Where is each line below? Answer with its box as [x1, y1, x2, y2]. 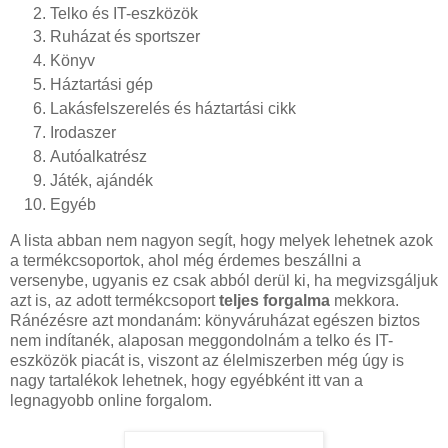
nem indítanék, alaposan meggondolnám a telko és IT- [10, 331, 393, 349]
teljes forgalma [219, 291, 330, 309]
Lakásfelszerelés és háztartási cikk [50, 100, 296, 118]
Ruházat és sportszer [50, 28, 200, 46]
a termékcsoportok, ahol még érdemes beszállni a [10, 251, 361, 269]
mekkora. [330, 291, 399, 309]
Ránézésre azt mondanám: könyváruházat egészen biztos [10, 311, 420, 329]
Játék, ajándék [50, 172, 153, 190]
